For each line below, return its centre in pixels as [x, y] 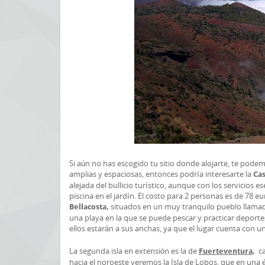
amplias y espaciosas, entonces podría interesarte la [161, 174]
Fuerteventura [226, 251]
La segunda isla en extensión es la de [134, 251]
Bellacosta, [90, 207]
